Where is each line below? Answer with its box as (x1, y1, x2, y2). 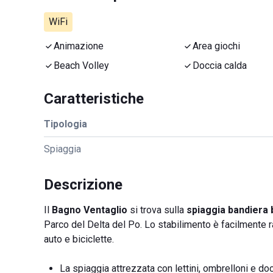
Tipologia (44, 118, 87, 130)
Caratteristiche (44, 90, 144, 107)
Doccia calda (193, 60, 247, 71)
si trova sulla (127, 204, 186, 216)
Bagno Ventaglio (52, 204, 127, 216)
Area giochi (193, 40, 240, 52)
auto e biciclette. (44, 233, 114, 245)
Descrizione (44, 176, 122, 193)
